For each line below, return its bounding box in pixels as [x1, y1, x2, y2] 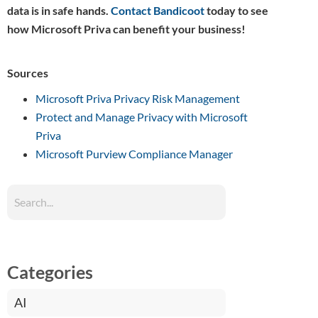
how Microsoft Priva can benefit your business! [7, 22, 246, 35]
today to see [204, 4, 268, 17]
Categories [7, 261, 93, 283]
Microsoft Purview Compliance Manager [35, 147, 233, 160]
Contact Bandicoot [111, 4, 204, 17]
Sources [7, 66, 48, 79]
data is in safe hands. [7, 4, 111, 17]
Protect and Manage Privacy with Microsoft [35, 110, 248, 124]
